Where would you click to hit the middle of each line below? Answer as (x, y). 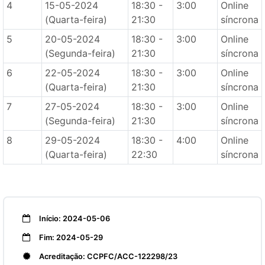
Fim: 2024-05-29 (70, 237)
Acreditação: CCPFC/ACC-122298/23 (107, 256)
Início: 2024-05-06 (74, 219)
